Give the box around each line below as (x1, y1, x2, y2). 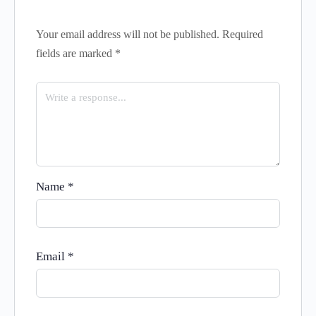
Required (222, 28, 263, 40)
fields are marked (36, 47, 115, 59)
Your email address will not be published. (36, 28, 219, 40)
